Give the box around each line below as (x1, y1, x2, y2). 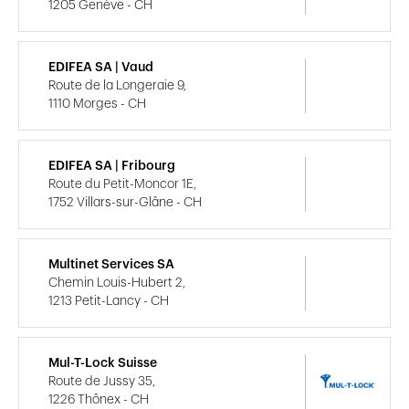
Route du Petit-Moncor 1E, (48, 177, 196, 191)
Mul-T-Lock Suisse (48, 356, 157, 370)
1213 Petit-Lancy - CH (48, 294, 169, 308)
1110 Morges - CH (48, 97, 146, 110)
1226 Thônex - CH (48, 393, 149, 406)
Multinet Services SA (48, 257, 174, 271)
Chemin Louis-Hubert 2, (48, 276, 185, 289)
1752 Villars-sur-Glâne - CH (48, 195, 202, 209)
